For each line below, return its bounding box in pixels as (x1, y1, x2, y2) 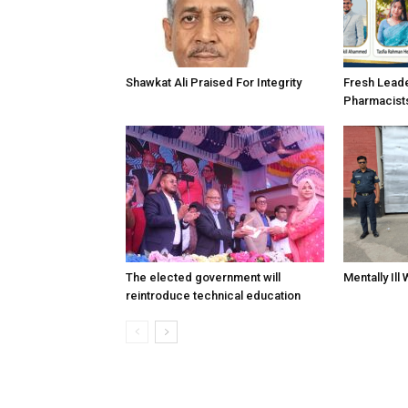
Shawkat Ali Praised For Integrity (126, 76, 301, 89)
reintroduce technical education (126, 289, 301, 302)
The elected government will (126, 270, 280, 284)
